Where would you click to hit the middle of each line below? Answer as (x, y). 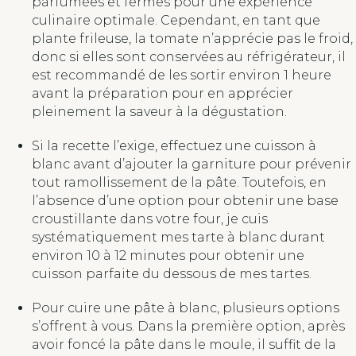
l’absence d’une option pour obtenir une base (185, 200)
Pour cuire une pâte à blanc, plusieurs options (186, 308)
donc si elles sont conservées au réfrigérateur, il (189, 56)
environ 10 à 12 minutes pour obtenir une (168, 255)
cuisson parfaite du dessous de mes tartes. (172, 273)
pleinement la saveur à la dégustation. (159, 111)
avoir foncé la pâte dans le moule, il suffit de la (184, 344)
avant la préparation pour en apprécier (163, 93)
